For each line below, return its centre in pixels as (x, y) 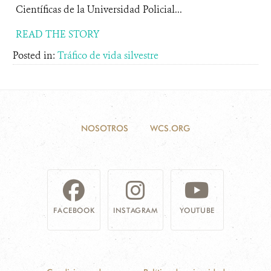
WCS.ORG (170, 128)
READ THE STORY (57, 34)
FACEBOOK (74, 210)
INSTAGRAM (135, 210)
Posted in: (35, 55)
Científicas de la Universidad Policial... (99, 9)
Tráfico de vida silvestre (108, 55)
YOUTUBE (197, 210)
